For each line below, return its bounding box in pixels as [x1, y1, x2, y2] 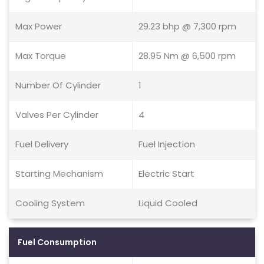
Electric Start [138, 167, 194, 180]
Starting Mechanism [15, 167, 103, 180]
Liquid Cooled [138, 197, 197, 209]
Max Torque [15, 49, 66, 62]
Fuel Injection [138, 138, 195, 150]
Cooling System [15, 197, 85, 209]
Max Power [15, 20, 62, 32]
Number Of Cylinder [15, 79, 101, 91]
